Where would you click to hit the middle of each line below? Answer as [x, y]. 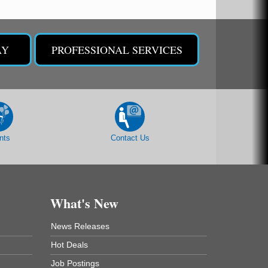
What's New [84, 203]
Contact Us [130, 138]
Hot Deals [69, 245]
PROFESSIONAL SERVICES [117, 50]
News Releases [80, 226]
